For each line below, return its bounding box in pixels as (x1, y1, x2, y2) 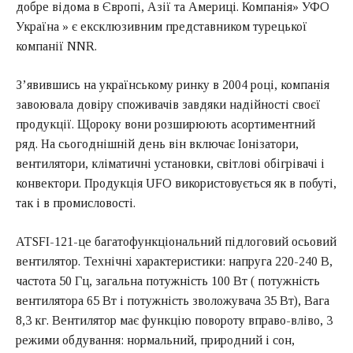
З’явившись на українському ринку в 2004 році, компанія (16, 77, 329, 91)
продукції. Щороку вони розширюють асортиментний (16, 117, 315, 131)
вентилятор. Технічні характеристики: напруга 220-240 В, (16, 254, 333, 268)
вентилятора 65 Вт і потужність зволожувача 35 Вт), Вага (16, 293, 329, 307)
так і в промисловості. (16, 195, 136, 210)
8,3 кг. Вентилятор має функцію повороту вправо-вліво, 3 (16, 313, 333, 327)
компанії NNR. (16, 39, 97, 53)
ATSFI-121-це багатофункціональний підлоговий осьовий (16, 234, 336, 248)
